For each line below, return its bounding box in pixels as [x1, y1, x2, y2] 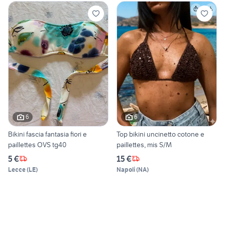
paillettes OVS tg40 [8, 140, 66, 149]
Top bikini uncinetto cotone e [117, 129, 204, 139]
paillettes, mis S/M [159, 140, 172, 149]
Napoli [117, 165, 135, 173]
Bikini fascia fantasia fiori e [8, 129, 87, 139]
